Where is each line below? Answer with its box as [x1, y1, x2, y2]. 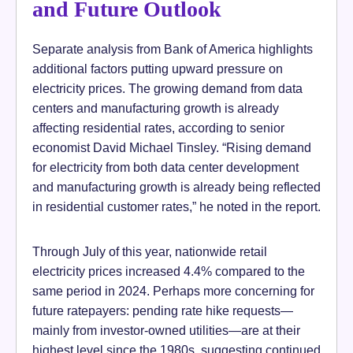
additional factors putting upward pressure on [32, 61, 283, 76]
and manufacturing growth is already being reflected [32, 180, 321, 195]
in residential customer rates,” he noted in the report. [32, 199, 321, 214]
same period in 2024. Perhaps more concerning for [32, 284, 314, 299]
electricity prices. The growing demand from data [32, 81, 303, 96]
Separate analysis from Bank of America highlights [32, 42, 313, 57]
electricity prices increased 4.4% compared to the [32, 264, 305, 279]
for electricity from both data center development [32, 160, 299, 175]
